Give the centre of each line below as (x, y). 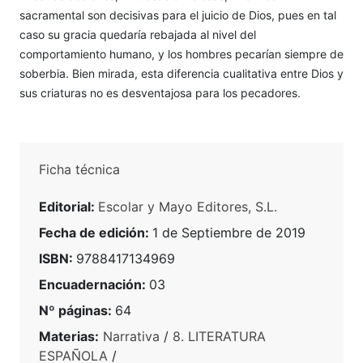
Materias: (69, 337)
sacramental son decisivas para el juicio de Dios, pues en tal (178, 15)
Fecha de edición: (96, 233)
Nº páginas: (77, 311)
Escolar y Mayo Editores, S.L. (188, 207)
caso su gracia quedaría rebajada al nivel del (138, 35)
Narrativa (131, 337)
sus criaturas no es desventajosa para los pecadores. (160, 93)
